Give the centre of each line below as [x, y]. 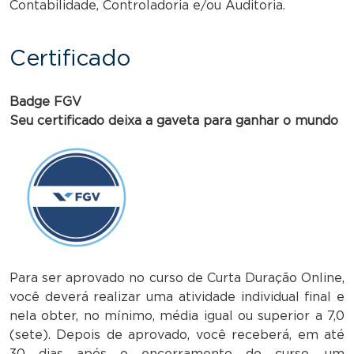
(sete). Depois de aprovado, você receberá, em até [177, 335]
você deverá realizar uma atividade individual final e [177, 297]
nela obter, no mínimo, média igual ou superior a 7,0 [177, 316]
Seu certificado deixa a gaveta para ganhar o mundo [174, 121]
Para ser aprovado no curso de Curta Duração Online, [177, 278]
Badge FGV [45, 102]
